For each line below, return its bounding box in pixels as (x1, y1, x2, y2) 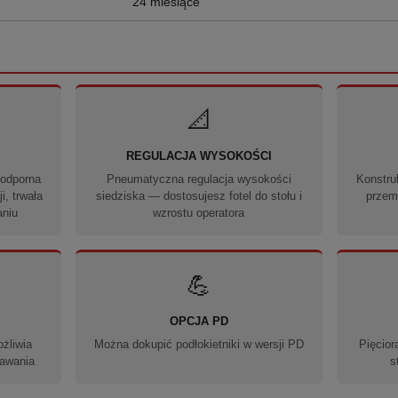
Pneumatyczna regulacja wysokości (106, 172, 291, 186)
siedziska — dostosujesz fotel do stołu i (95, 189, 302, 203)
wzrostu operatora (153, 206, 245, 219)
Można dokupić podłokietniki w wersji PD (93, 338, 304, 351)
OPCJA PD (169, 314, 228, 328)
